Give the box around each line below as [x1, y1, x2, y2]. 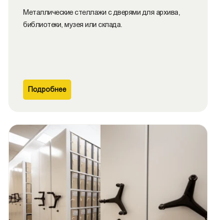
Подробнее [28, 85, 66, 93]
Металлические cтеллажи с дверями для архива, [23, 8, 180, 16]
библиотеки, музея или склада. [23, 20, 122, 28]
